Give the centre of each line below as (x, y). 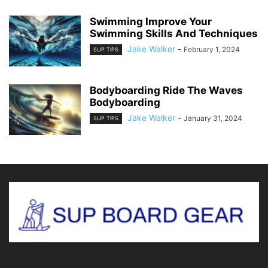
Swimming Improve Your (151, 21)
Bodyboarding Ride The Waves (166, 90)
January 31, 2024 (213, 118)
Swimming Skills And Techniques (174, 33)
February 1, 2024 (212, 49)
